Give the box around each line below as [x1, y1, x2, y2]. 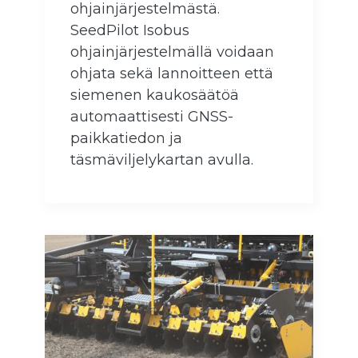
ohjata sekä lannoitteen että [70, 65, 273, 83]
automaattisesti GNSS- [70, 108, 233, 126]
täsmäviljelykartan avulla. [70, 151, 253, 169]
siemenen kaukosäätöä [70, 86, 239, 105]
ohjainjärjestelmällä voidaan [70, 43, 274, 62]
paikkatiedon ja [70, 129, 182, 148]
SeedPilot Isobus [70, 22, 189, 40]
